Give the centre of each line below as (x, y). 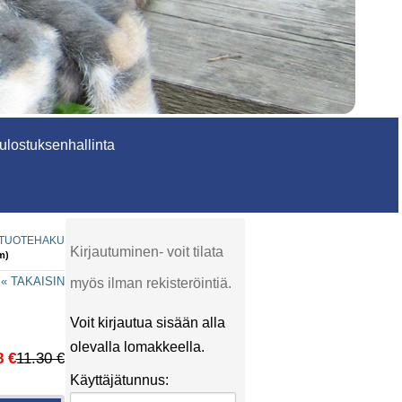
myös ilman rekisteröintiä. (150, 283)
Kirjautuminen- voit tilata (146, 252)
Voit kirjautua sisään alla (147, 323)
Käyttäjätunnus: (119, 380)
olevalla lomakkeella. (137, 347)
